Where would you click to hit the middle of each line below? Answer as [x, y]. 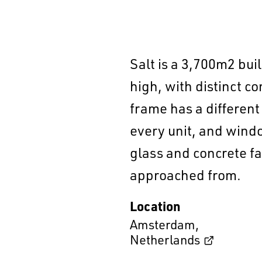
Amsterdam [163, 224]
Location [155, 206]
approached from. [185, 175]
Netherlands [165, 239]
